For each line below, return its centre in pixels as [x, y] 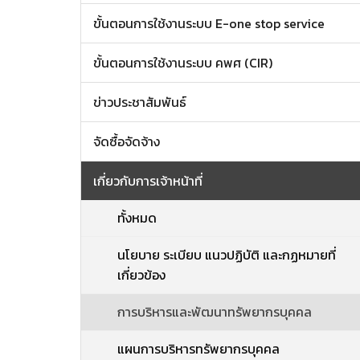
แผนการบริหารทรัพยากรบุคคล [198, 349]
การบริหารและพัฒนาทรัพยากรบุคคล [215, 312]
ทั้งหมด [137, 218]
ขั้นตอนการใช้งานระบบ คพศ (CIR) [183, 63]
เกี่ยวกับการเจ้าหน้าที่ [148, 181]
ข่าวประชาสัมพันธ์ [140, 102]
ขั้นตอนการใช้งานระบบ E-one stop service [209, 23]
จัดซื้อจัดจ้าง [127, 141]
